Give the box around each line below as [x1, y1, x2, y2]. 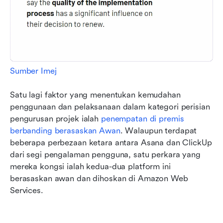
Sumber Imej [10, 66, 57, 76]
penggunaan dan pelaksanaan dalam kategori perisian [10, 102, 210, 111]
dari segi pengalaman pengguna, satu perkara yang [10, 149, 201, 159]
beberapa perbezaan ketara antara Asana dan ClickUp [10, 137, 212, 147]
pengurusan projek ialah [10, 113, 101, 123]
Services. [10, 185, 43, 195]
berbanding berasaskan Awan [10, 125, 120, 135]
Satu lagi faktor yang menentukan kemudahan [10, 90, 181, 100]
